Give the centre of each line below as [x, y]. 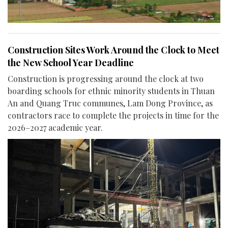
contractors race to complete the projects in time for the [113, 115]
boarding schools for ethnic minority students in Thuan [111, 91]
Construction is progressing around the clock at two [106, 78]
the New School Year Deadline [71, 62]
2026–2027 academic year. [55, 127]
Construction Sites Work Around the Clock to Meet [113, 50]
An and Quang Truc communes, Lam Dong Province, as [110, 103]
